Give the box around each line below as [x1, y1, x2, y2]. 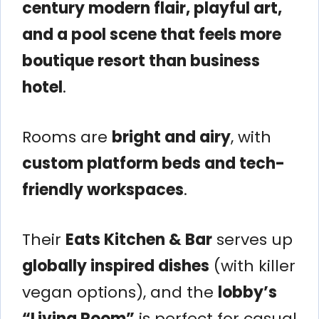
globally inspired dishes [22, 254, 209, 277]
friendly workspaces [22, 178, 184, 201]
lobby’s [218, 281, 277, 303]
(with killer [209, 254, 296, 277]
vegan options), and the [22, 281, 218, 303]
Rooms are [22, 125, 112, 148]
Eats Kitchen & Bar [66, 228, 212, 251]
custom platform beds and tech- [22, 152, 285, 174]
